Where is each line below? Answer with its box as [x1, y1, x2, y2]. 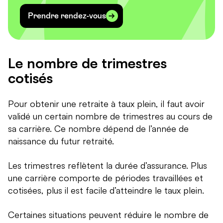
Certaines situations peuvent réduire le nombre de [8, 209, 209, 221]
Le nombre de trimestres [8, 54, 167, 72]
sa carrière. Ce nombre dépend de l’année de [8, 123, 189, 134]
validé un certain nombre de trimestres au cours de [8, 111, 213, 122]
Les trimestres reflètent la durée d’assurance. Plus [8, 160, 207, 171]
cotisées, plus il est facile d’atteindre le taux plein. [8, 185, 204, 196]
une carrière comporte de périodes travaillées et [8, 172, 203, 184]
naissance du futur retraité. [8, 135, 114, 147]
